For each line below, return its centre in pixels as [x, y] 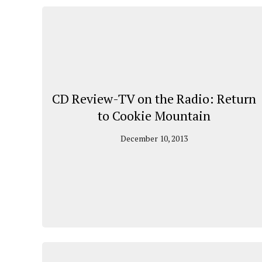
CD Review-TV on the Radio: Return [154, 98]
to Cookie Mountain [154, 115]
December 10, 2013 [154, 138]
